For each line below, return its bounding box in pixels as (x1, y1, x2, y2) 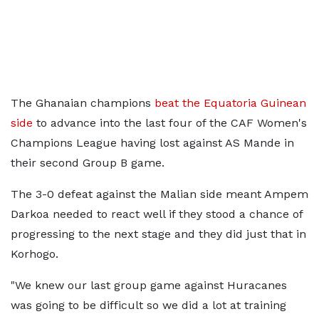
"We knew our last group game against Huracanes (11, 278, 287, 292)
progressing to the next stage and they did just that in (11, 227, 306, 241)
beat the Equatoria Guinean (155, 96, 306, 110)
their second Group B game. (11, 156, 164, 169)
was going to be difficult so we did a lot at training (11, 298, 286, 312)
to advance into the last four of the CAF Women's (33, 116, 307, 130)
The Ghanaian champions (11, 96, 155, 110)
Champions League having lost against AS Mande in (11, 136, 294, 150)
